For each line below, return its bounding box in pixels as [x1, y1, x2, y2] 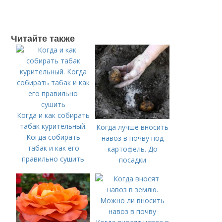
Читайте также [11, 32, 75, 45]
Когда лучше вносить [96, 122, 169, 132]
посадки [118, 155, 146, 165]
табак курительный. [19, 121, 87, 131]
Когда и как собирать [16, 111, 90, 120]
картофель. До [107, 144, 158, 154]
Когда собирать [26, 132, 80, 142]
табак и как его [27, 143, 79, 153]
